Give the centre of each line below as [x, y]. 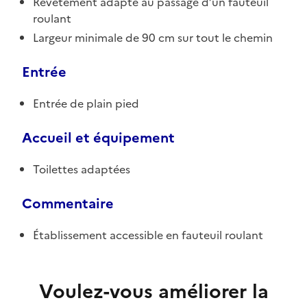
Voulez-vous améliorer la [153, 291]
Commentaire [68, 203]
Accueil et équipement [98, 137]
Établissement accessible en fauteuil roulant [148, 235]
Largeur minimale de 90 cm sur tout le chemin [153, 37]
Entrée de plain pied [86, 103]
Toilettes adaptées [82, 169]
